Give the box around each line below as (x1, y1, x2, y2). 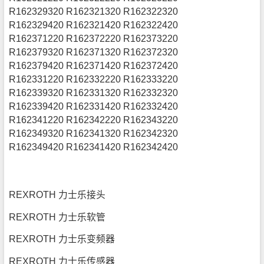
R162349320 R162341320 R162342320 (9, 128, 181, 138)
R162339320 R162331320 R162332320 (9, 87, 179, 98)
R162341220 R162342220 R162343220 (9, 114, 179, 125)
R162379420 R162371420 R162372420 (9, 60, 179, 71)
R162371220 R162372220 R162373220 (9, 33, 179, 44)
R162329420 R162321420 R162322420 (9, 19, 179, 30)
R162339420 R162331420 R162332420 (9, 101, 181, 111)
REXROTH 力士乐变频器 (9, 234, 115, 245)
